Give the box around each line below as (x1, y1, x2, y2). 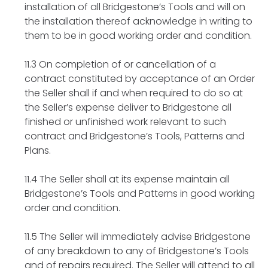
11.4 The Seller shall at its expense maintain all (25, 172, 230, 186)
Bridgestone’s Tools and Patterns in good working (25, 186, 255, 200)
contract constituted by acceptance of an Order (25, 71, 255, 86)
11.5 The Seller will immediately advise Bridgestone (25, 229, 251, 243)
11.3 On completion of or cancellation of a (25, 57, 216, 71)
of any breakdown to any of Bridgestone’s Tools (25, 243, 249, 258)
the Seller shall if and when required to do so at (25, 86, 243, 100)
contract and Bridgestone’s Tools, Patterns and (25, 129, 245, 143)
